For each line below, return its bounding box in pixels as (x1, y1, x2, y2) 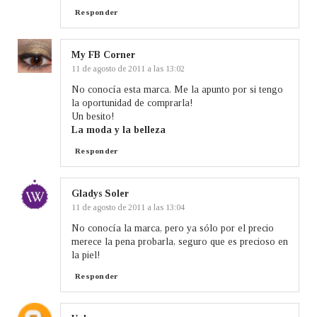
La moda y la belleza (71, 124, 166, 135)
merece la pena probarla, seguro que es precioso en (71, 236, 288, 247)
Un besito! (71, 110, 115, 122)
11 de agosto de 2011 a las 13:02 (71, 63, 185, 74)
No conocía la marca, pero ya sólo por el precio (71, 222, 274, 234)
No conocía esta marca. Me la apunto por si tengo (71, 83, 283, 95)
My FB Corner (71, 49, 135, 60)
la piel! (71, 249, 100, 260)
